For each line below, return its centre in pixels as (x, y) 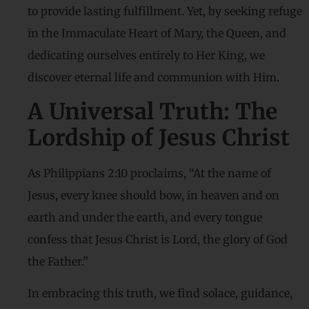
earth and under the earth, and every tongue (145, 217)
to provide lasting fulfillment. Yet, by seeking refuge (165, 11)
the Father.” (58, 261)
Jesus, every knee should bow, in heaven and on (153, 195)
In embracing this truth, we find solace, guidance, (160, 293)
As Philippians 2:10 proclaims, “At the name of (149, 173)
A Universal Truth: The (152, 111)
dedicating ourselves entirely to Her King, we (146, 56)
